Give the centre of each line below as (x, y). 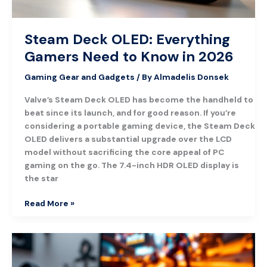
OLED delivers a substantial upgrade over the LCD (128, 139)
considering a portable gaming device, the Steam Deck (139, 125)
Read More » (49, 204)
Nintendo (43, 239)
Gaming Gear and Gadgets (79, 77)
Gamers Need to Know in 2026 (129, 56)
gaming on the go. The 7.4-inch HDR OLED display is (131, 165)
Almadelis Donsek (191, 77)
